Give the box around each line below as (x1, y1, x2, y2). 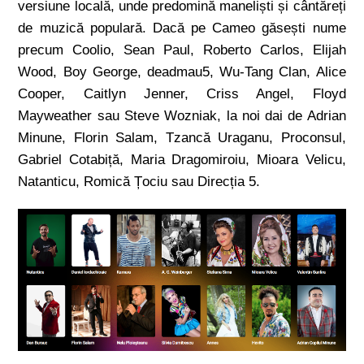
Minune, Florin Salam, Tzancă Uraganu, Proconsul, (18, 130, 346, 145)
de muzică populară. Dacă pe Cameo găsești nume (18, 20, 346, 36)
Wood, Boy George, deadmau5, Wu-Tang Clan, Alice (18, 64, 346, 80)
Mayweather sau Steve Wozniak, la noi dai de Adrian (18, 108, 346, 123)
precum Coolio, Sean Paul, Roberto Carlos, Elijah (18, 42, 346, 58)
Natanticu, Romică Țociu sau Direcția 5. (18, 174, 261, 189)
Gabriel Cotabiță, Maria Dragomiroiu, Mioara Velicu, (18, 152, 346, 167)
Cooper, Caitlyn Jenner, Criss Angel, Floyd (18, 86, 346, 102)
